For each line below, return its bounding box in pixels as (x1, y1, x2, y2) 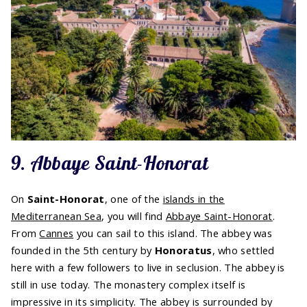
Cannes (39, 225, 74, 240)
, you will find (101, 208, 166, 223)
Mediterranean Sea (11, 208, 102, 223)
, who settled (212, 243, 275, 257)
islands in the (162, 191, 225, 206)
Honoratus (154, 243, 212, 257)
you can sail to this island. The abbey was (73, 225, 272, 240)
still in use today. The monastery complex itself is (11, 277, 246, 291)
